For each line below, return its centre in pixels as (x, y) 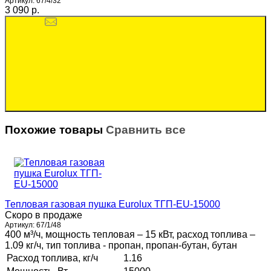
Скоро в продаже (44, 215)
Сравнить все (146, 129)
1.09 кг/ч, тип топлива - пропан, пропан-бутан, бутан (121, 245)
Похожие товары (55, 129)
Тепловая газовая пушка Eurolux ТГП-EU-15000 (113, 204)
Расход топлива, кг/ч (52, 258)
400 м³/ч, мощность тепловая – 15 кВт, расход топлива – (130, 234)
